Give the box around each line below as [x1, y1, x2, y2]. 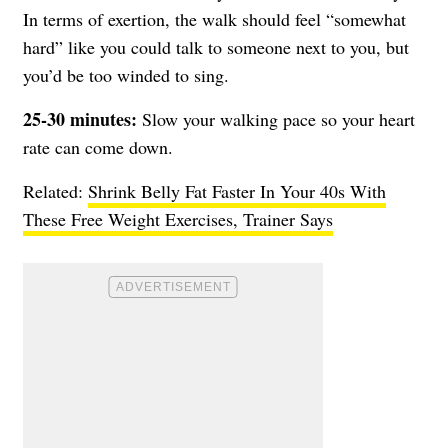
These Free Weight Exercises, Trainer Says [23, 206, 333, 231]
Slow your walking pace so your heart [137, 106, 415, 131]
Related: [23, 178, 88, 203]
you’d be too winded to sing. [23, 62, 229, 87]
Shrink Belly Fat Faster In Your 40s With [88, 178, 386, 203]
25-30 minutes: [23, 105, 137, 132]
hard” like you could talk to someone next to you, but [23, 34, 409, 59]
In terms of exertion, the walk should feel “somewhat [23, 6, 406, 31]
